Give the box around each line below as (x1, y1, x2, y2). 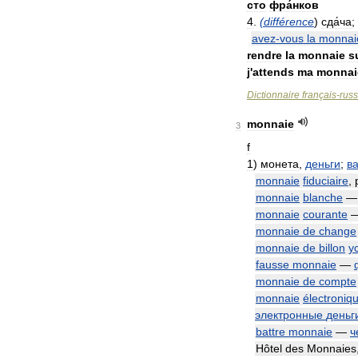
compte (319, 275, 356, 288)
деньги (305, 157, 340, 170)
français (302, 89, 336, 101)
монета (261, 157, 299, 170)
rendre (247, 49, 282, 62)
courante (303, 208, 348, 221)
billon (319, 241, 345, 254)
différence (264, 15, 314, 28)
